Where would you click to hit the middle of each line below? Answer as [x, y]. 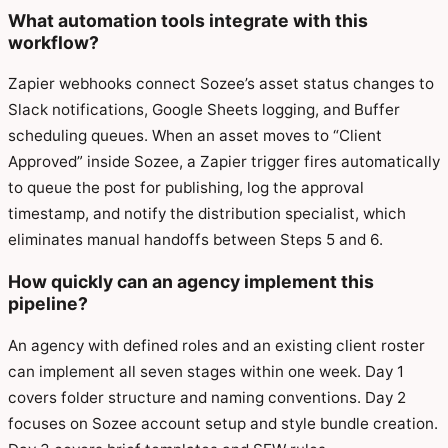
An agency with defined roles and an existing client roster [216, 345]
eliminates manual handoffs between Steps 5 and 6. [195, 240]
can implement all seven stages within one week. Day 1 [206, 371]
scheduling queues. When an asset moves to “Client [195, 136]
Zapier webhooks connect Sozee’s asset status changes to [221, 84]
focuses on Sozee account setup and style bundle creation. [223, 423]
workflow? [53, 42]
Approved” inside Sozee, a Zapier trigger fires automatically [224, 162]
